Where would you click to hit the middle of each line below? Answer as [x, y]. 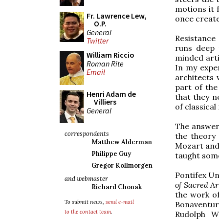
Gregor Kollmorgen [122, 165]
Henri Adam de [111, 94]
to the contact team [88, 212]
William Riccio [110, 55]
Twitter [98, 41]
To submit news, [85, 202]
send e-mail [120, 202]
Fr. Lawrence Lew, [117, 16]
